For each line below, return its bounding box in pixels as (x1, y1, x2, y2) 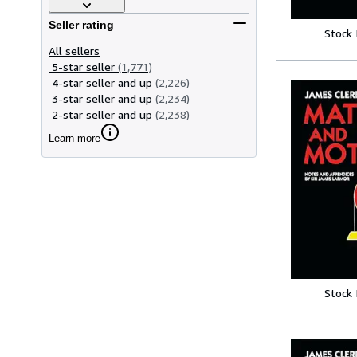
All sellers (49, 43, 100, 57)
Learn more (49, 131, 100, 144)
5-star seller (52, 59, 115, 73)
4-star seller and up (52, 75, 152, 89)
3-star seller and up (52, 91, 152, 105)
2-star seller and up (52, 107, 152, 121)
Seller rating (49, 18, 114, 32)
